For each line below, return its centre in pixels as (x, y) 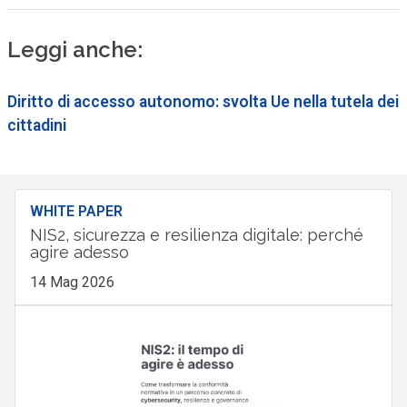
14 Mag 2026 (72, 282)
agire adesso (79, 252)
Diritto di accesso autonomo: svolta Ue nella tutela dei (203, 101)
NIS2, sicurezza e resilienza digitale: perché (196, 234)
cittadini (36, 125)
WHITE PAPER (76, 211)
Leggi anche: (74, 50)
